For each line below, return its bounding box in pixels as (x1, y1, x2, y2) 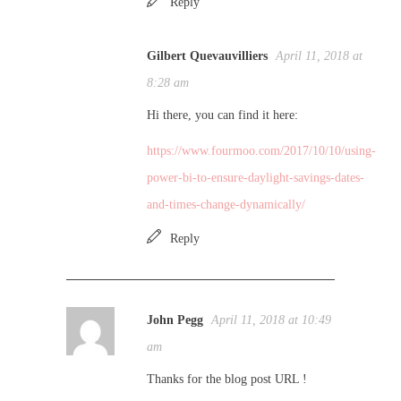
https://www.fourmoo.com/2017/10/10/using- (147, 144, 376, 158)
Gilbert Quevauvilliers (147, 49, 268, 63)
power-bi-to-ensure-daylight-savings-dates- (147, 171, 364, 184)
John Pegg (147, 313, 203, 327)
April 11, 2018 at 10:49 (211, 313, 331, 327)
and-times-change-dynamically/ (147, 198, 305, 211)
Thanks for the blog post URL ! (147, 372, 307, 386)
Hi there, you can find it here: (147, 108, 298, 122)
